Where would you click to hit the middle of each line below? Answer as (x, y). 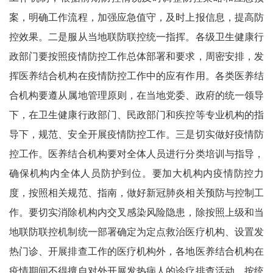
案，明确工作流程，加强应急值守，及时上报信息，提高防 (136, 17)
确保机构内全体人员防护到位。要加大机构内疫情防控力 (136, 173)
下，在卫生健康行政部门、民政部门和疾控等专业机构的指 (136, 115)
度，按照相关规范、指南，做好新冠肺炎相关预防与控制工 (136, 193)
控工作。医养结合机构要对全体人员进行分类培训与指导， (136, 154)
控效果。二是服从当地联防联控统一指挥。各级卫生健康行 (136, 37)
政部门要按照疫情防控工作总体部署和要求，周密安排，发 (136, 56)
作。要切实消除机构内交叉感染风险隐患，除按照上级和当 (136, 212)
